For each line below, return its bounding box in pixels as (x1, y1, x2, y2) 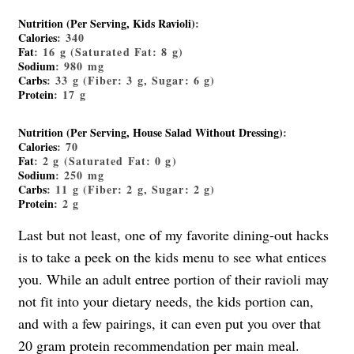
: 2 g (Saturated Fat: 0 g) (34, 153, 177, 170)
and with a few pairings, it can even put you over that (18, 314, 321, 333)
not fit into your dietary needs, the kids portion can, (18, 292, 314, 311)
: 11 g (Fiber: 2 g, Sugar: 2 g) (47, 181, 216, 198)
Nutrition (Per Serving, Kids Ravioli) (18, 15, 195, 32)
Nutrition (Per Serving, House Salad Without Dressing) (18, 124, 283, 141)
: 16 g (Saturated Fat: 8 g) (34, 43, 183, 61)
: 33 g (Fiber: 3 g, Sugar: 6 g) (47, 72, 216, 89)
